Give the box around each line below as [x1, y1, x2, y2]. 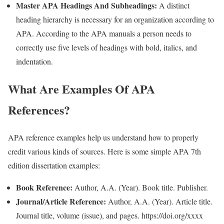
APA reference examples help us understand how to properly [8, 131, 198, 142]
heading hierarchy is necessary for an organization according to [16, 13, 214, 24]
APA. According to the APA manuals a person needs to [16, 27, 191, 38]
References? [8, 100, 70, 118]
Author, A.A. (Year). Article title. [108, 195, 212, 206]
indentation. [16, 55, 53, 66]
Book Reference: [16, 181, 74, 193]
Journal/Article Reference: [16, 195, 108, 207]
